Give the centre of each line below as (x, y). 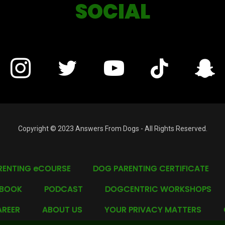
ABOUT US (62, 210)
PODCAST (63, 189)
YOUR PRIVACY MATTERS (153, 210)
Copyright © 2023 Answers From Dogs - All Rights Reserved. (113, 129)
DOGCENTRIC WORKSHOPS (158, 189)
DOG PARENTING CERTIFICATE (151, 168)
